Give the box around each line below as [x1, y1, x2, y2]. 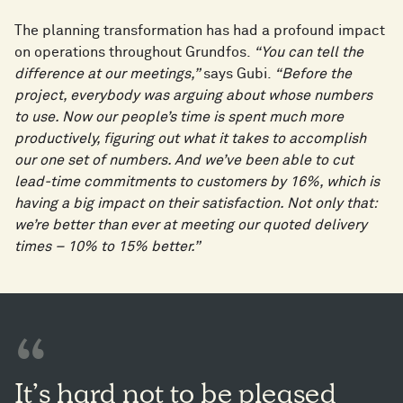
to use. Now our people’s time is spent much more [14, 110, 344, 125]
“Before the [274, 67, 352, 82]
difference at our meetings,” [14, 67, 200, 82]
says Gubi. [200, 67, 274, 82]
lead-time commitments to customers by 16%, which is [14, 175, 380, 190]
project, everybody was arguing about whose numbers [14, 88, 372, 103]
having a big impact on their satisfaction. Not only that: [14, 196, 377, 211]
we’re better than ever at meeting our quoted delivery [14, 218, 367, 233]
